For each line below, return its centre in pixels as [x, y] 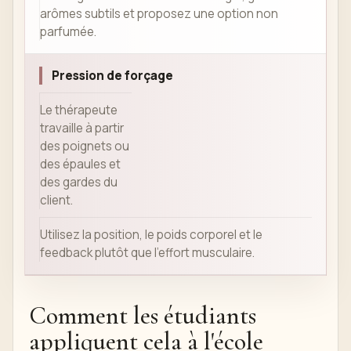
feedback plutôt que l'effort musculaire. [147, 253]
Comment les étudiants [143, 316]
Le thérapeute [79, 110]
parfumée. [68, 32]
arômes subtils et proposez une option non [159, 14]
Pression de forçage [112, 76]
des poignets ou [85, 147]
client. [56, 201]
